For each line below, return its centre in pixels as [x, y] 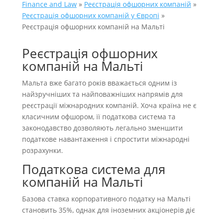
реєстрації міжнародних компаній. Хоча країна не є [109, 105]
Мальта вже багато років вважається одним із [99, 83]
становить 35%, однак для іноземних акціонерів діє [108, 210]
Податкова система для [93, 169]
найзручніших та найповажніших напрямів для [102, 94]
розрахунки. [42, 150]
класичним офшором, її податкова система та [99, 116]
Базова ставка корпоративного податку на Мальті [106, 198]
